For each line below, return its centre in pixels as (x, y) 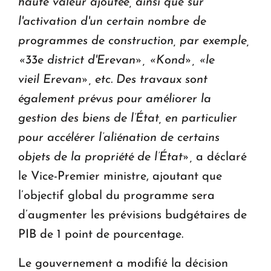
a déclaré (220, 157)
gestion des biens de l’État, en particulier (128, 118)
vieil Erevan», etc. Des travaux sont (113, 80)
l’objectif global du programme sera (116, 196)
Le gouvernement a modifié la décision (123, 263)
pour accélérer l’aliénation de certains (119, 138)
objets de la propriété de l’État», (105, 157)
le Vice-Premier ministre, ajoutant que (120, 176)
